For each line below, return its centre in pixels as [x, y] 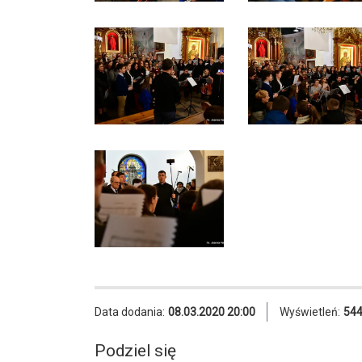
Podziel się [135, 350]
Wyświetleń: [310, 311]
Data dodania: [130, 311]
